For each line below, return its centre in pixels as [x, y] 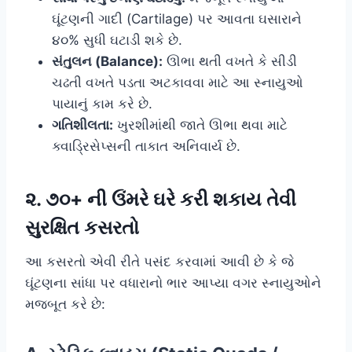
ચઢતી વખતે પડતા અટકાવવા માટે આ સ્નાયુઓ [178, 82]
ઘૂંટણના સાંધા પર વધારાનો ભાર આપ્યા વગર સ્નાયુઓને [173, 282]
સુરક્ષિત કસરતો [82, 227]
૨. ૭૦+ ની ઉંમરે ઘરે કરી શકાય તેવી [161, 199]
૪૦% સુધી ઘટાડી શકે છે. [117, 40]
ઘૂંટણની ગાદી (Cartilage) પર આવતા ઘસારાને [177, 18]
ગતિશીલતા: [82, 125]
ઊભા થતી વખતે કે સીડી [230, 61]
